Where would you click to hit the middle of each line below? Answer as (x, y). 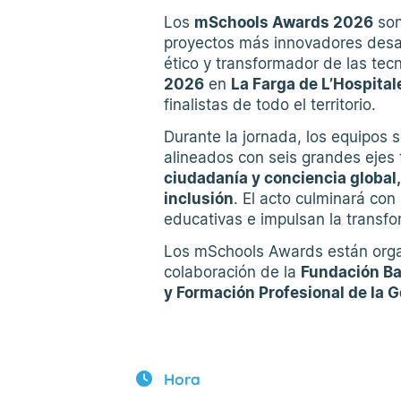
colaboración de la (232, 272)
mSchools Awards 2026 (284, 22)
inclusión (199, 198)
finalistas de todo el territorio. (270, 104)
